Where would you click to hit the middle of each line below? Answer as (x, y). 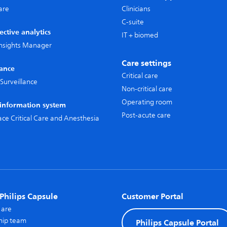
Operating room (147, 102)
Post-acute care (146, 115)
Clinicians (136, 9)
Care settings (146, 63)
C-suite (133, 22)
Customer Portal (153, 196)
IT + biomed (140, 35)
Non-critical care (147, 89)
